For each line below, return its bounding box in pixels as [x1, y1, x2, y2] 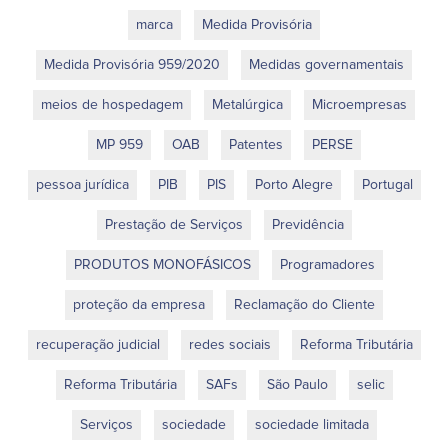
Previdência [271, 218, 344, 233]
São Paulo [266, 378, 328, 393]
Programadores [279, 258, 375, 273]
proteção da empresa [73, 298, 205, 313]
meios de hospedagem [41, 98, 183, 113]
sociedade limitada [254, 418, 369, 433]
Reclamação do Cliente [234, 298, 375, 313]
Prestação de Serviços [104, 218, 243, 233]
